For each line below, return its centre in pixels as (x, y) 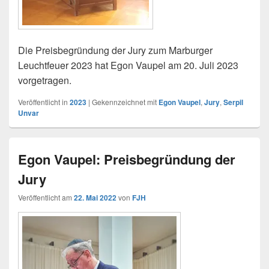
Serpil (233, 102)
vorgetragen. (45, 80)
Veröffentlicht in (43, 102)
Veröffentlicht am (46, 198)
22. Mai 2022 (95, 198)
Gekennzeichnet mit (124, 102)
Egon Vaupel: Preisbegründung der (127, 159)
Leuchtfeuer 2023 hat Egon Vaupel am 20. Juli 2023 (128, 65)
